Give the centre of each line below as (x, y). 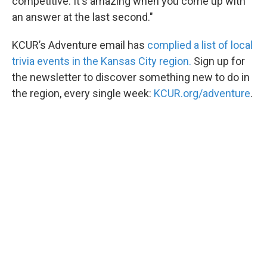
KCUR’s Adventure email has (80, 45)
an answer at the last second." (83, 17)
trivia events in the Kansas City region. (102, 61)
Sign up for (218, 61)
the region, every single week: (83, 93)
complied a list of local (200, 45)
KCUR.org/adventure (202, 93)
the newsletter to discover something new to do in (131, 77)
